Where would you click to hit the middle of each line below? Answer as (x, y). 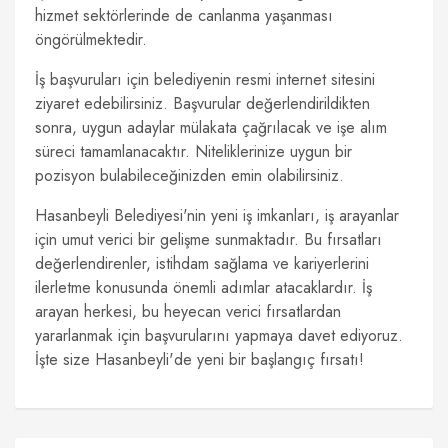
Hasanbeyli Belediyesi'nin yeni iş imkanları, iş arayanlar (217, 215)
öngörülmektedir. (91, 39)
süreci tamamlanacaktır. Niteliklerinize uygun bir (193, 151)
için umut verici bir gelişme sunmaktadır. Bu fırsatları (208, 239)
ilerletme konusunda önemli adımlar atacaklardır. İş (203, 287)
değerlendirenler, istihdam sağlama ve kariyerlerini (202, 263)
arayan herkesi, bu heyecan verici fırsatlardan (188, 311)
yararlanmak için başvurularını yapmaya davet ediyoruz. (219, 335)
